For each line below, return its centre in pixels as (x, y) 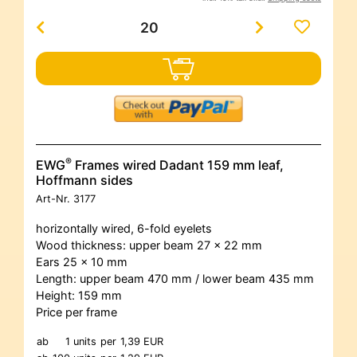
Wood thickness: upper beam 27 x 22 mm (149, 245)
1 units (81, 342)
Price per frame (76, 312)
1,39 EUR (142, 342)
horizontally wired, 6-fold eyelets (124, 229)
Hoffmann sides (84, 180)
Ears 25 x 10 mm (82, 262)
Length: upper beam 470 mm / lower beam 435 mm (175, 279)
